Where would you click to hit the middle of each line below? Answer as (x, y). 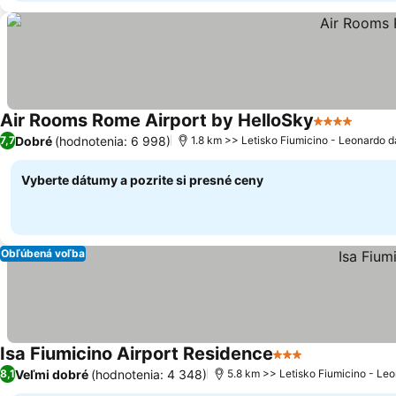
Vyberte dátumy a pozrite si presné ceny (142, 180)
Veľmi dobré (52, 374)
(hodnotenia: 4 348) (149, 374)
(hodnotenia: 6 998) (113, 141)
